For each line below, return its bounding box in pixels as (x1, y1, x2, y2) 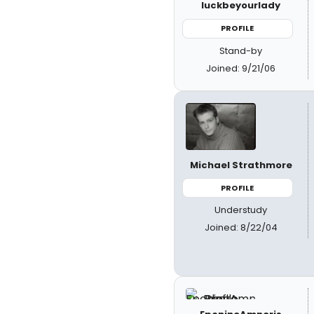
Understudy (214, 203, 268, 217)
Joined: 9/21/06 (206, 61, 276, 75)
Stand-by (219, 43, 263, 57)
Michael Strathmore (189, 158, 292, 172)
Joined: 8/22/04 (204, 221, 278, 235)
